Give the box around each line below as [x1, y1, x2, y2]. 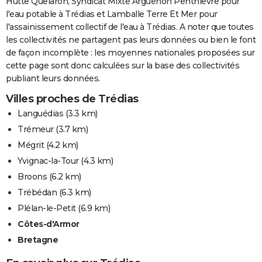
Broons [18, 171, 47, 182]
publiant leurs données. [6, 73, 100, 84]
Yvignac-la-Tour [18, 155, 79, 166]
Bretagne [18, 234, 58, 245]
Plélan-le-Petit [18, 202, 76, 213]
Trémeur [18, 123, 54, 135]
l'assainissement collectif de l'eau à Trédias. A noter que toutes [6, 21, 254, 32]
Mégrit [18, 139, 44, 150]
